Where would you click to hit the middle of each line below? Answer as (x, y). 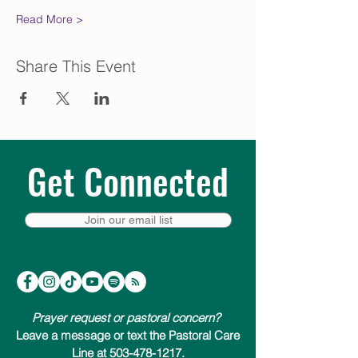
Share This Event (76, 66)
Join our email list (128, 220)
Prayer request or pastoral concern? (128, 318)
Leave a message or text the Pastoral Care (128, 335)
